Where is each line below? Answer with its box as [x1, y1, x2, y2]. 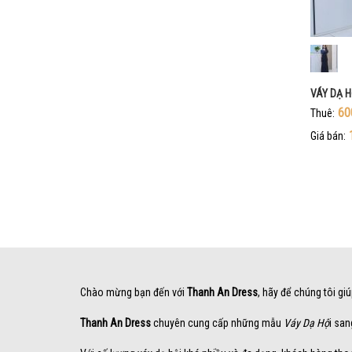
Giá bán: [310, 129, 346, 142]
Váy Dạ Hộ [284, 316, 329, 329]
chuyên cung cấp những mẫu [151, 316, 284, 329]
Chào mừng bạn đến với [80, 285, 187, 299]
